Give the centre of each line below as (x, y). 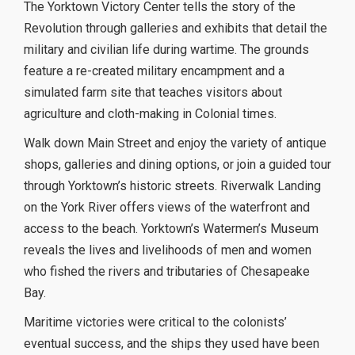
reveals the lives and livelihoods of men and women (168, 250)
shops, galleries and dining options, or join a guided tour (177, 164)
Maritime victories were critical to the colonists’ (155, 322)
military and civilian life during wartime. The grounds (166, 49)
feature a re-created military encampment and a (154, 71)
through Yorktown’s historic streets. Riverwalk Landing (172, 185)
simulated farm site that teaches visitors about (153, 92)
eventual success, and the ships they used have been (172, 343)
